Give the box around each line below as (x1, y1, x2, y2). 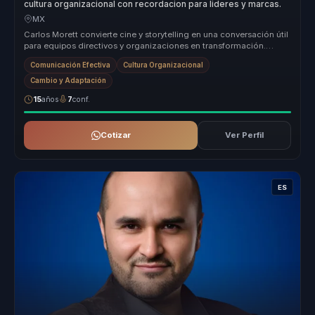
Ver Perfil (224, 130, 264, 141)
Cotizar (100, 130, 131, 141)
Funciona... (24, 52, 68, 63)
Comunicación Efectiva (30, 60, 111, 69)
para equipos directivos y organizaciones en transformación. (24, 41, 266, 51)
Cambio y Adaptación (30, 77, 107, 85)
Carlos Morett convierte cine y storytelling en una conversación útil (24, 30, 289, 40)
